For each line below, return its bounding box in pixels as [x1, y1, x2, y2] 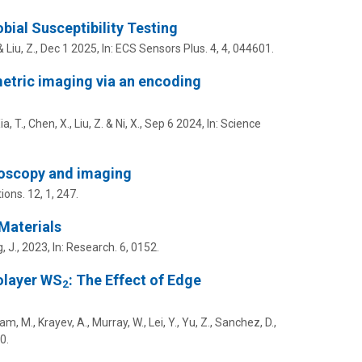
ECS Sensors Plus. [115, 41, 208, 55]
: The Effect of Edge [68, 271, 201, 288]
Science [220, 116, 261, 130]
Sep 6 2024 [144, 116, 202, 130]
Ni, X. [115, 116, 140, 130]
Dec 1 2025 [40, 41, 97, 55]
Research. [65, 240, 117, 254]
